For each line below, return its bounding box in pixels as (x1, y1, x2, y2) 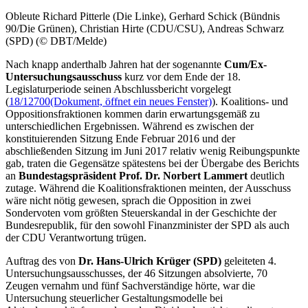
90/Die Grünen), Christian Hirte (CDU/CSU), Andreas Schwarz (5, 22, 284, 34)
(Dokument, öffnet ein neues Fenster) (50, 95, 212, 107)
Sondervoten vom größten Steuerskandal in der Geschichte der (5, 206, 276, 219)
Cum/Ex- (224, 58, 267, 70)
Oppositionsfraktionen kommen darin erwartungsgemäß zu (5, 107, 260, 120)
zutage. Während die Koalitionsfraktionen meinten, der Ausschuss (5, 181, 291, 194)
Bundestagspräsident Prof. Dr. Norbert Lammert (19, 169, 250, 181)
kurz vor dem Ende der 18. (122, 70, 241, 82)
